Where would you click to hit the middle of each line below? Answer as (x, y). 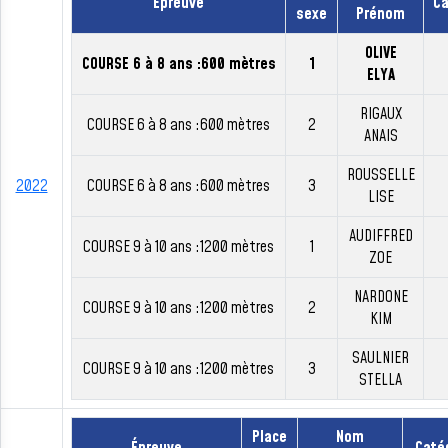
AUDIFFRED (380, 236)
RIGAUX (380, 114)
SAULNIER (380, 358)
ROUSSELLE (380, 175)
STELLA (380, 380)
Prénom (380, 14)
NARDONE (380, 297)
